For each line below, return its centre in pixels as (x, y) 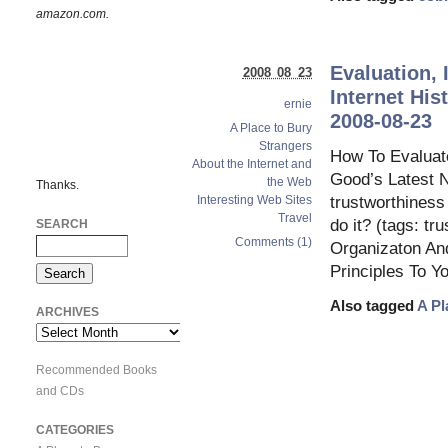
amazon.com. (72, 13)
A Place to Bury (271, 127)
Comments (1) (273, 241)
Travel (295, 217)
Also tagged (373, 306)
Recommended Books (96, 369)
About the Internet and (252, 163)
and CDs (60, 390)
